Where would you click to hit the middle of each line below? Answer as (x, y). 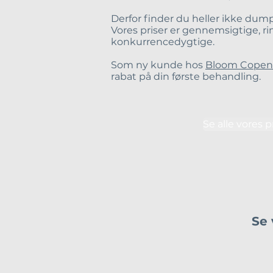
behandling (231, 76)
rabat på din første (157, 76)
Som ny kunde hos (158, 65)
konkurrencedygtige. (164, 42)
